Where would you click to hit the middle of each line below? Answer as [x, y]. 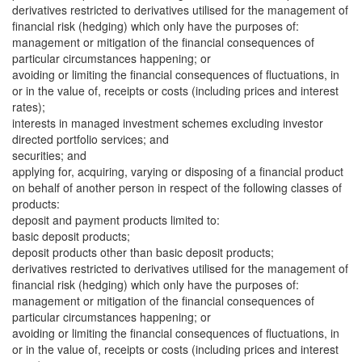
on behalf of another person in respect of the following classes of [177, 187]
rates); [29, 107]
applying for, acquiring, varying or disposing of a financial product [178, 171]
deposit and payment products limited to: [116, 220]
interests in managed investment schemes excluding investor [168, 123]
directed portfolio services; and [90, 139]
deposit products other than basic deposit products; [143, 252]
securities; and [49, 155]
